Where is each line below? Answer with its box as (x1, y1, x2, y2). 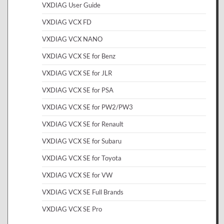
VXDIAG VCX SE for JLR (42, 68, 112, 77)
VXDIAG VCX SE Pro (42, 204, 102, 213)
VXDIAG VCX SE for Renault (42, 119, 123, 128)
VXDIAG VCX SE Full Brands (42, 187, 123, 196)
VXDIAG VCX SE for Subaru (42, 136, 121, 145)
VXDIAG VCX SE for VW (42, 170, 112, 179)
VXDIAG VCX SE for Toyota (42, 153, 121, 162)
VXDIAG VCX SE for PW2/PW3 (42, 102, 133, 111)
